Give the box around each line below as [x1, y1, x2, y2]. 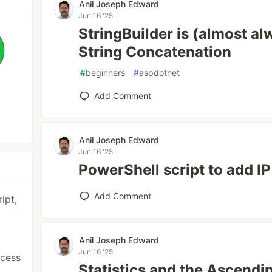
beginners [86, 67, 126, 78]
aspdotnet [139, 67, 180, 78]
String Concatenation [78, 43, 232, 61]
